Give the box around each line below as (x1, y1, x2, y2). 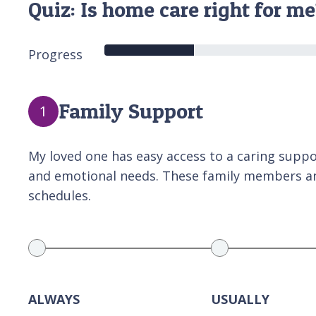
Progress (28, 45, 83, 63)
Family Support (59, 97, 203, 123)
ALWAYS (28, 291, 80, 308)
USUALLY (210, 291, 269, 308)
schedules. (28, 186, 91, 204)
